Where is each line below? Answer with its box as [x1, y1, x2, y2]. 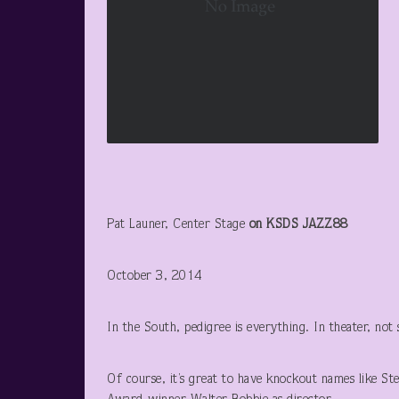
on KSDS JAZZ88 [248, 218, 348, 232]
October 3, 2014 [107, 270, 202, 283]
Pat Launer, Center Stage [107, 218, 249, 232]
